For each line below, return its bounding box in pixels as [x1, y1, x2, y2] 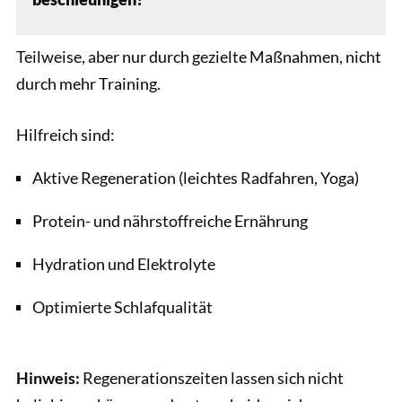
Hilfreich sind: [16, 124, 115, 144]
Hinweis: [16, 368, 80, 389]
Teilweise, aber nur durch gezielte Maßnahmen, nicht [16, 46, 381, 66]
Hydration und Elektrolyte [32, 253, 215, 274]
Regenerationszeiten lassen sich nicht [80, 368, 344, 389]
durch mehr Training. [16, 73, 161, 93]
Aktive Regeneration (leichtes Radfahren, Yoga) [32, 167, 359, 188]
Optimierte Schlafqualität [32, 296, 213, 317]
